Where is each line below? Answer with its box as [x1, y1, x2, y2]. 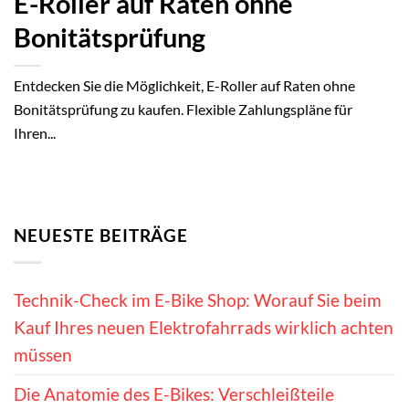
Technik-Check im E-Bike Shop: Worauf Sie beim [14, 289, 382, 311]
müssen [14, 344, 72, 366]
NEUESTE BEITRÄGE [14, 225, 189, 246]
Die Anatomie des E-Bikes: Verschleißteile [14, 383, 334, 405]
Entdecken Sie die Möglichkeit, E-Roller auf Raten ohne [14, 76, 355, 94]
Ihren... [14, 123, 56, 142]
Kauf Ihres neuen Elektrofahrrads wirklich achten [14, 317, 393, 339]
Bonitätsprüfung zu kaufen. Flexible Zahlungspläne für [14, 100, 352, 118]
